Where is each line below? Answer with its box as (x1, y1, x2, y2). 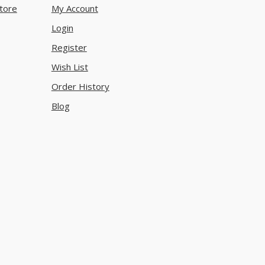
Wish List (51, 60, 88, 73)
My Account (51, 2, 98, 14)
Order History (51, 80, 109, 92)
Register (51, 41, 87, 53)
